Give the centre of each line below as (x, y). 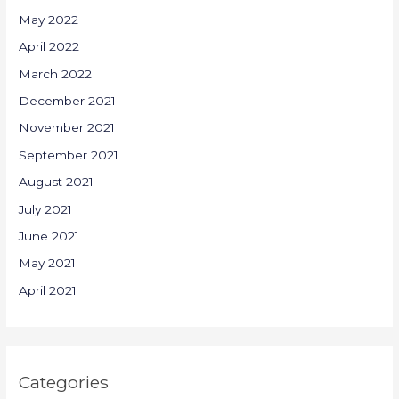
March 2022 (56, 73)
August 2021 (57, 182)
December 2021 (68, 101)
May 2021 (48, 263)
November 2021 (67, 128)
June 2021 (49, 236)
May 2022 (49, 19)
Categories (64, 383)
